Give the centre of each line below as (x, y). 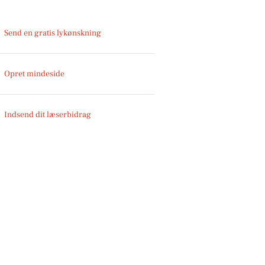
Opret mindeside (35, 74)
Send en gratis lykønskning (53, 33)
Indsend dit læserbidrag (48, 114)
